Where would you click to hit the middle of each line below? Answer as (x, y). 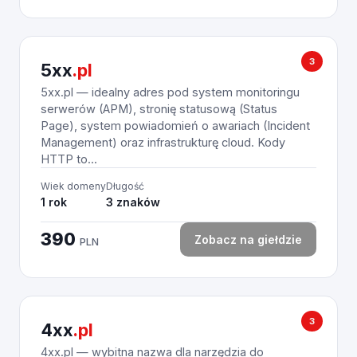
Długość (125, 186)
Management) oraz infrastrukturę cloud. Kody (163, 142)
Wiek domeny (73, 186)
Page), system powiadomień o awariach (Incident (175, 126)
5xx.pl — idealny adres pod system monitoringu (170, 92)
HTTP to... (69, 159)
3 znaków (133, 202)
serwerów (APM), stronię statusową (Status (159, 109)
